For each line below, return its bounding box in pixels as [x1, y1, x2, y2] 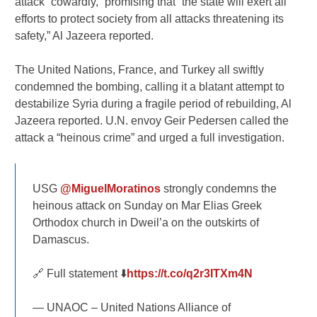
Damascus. [33, 234, 90, 246]
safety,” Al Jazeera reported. [15, 30, 154, 42]
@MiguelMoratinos [60, 183, 161, 195]
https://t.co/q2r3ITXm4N [127, 267, 253, 280]
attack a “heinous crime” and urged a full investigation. [15, 132, 285, 144]
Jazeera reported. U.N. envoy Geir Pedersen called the [15, 115, 289, 127]
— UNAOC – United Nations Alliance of [33, 301, 231, 314]
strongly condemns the [161, 183, 277, 195]
